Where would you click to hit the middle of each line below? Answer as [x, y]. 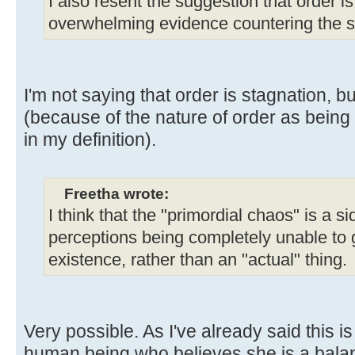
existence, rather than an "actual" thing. [198, 260]
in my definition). [90, 140]
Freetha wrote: [116, 194]
